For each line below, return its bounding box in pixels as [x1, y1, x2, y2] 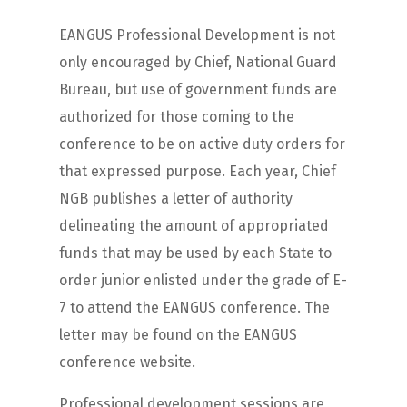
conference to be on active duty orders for [58, 134, 345, 153]
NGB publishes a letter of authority [58, 189, 293, 207]
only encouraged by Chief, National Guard [58, 53, 337, 71]
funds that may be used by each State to [58, 243, 332, 262]
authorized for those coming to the [58, 107, 294, 125]
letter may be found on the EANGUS [58, 325, 297, 343]
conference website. [58, 352, 199, 371]
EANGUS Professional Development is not [58, 25, 335, 44]
